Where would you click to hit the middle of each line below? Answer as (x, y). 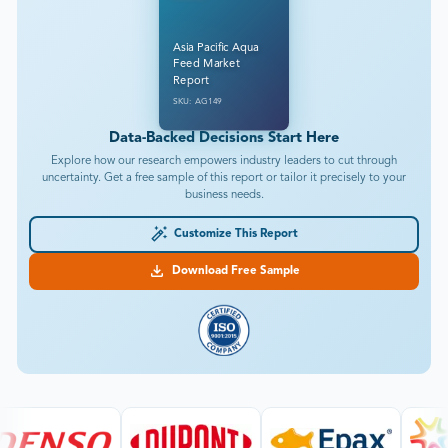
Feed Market (206, 64)
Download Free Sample (233, 270)
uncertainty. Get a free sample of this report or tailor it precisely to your (224, 177)
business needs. (224, 194)
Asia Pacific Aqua (216, 48)
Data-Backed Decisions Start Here (224, 138)
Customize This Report (233, 233)
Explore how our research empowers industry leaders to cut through (224, 160)
